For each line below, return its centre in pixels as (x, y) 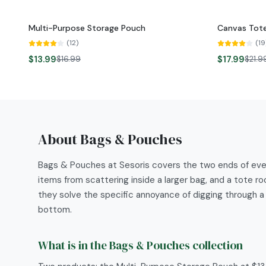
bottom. (55, 210)
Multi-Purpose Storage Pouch (87, 28)
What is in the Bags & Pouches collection (140, 245)
